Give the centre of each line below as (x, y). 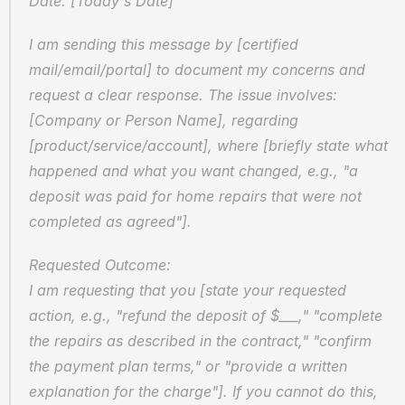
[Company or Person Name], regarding (164, 120)
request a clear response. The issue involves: (183, 95)
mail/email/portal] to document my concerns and (197, 70)
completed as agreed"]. (110, 221)
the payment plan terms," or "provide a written (188, 366)
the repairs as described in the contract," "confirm (200, 341)
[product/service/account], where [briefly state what (208, 146)
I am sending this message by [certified (164, 44)
